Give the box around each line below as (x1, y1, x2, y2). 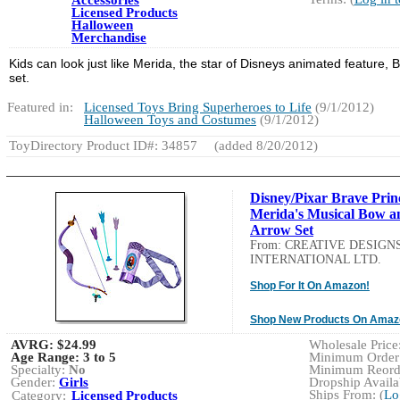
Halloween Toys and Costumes (84, 112, 256, 127)
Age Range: (11, 349, 83, 364)
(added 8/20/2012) (211, 137, 318, 153)
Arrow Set (250, 221, 313, 237)
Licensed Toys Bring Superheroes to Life (84, 99, 312, 114)
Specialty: (11, 362, 69, 377)
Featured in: (7, 99, 73, 114)
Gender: (11, 374, 59, 389)
